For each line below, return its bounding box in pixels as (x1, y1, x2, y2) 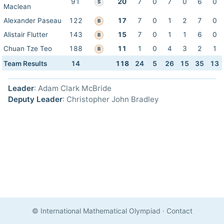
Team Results (3, 59, 47, 67)
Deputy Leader (8, 94, 62, 104)
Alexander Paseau (3, 16, 61, 24)
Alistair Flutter (3, 30, 48, 38)
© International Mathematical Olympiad (31, 206, 160, 215)
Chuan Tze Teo (3, 44, 52, 52)
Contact (166, 206, 192, 215)
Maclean (3, 2, 31, 10)
